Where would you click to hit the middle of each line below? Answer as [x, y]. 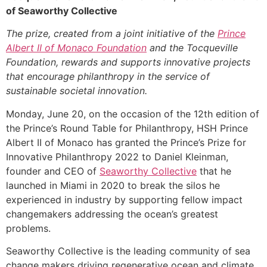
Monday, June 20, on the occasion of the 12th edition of [133, 114]
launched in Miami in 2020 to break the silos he [113, 185]
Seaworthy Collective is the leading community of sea [128, 251]
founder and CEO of [53, 171]
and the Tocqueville [192, 48]
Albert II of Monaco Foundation [76, 48]
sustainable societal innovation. [77, 91]
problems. [28, 228]
